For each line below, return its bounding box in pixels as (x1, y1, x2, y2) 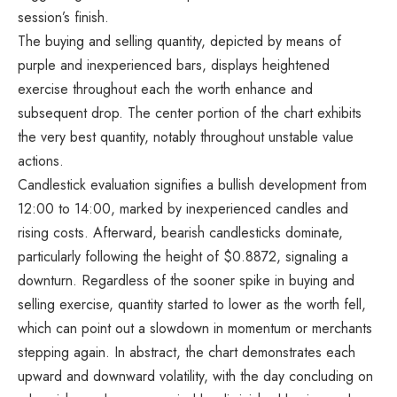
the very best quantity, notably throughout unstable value (18, 126, 354, 147)
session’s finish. (18, 6, 109, 27)
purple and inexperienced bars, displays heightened (18, 54, 330, 75)
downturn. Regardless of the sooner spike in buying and (18, 269, 354, 291)
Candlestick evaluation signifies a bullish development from (18, 174, 367, 195)
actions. (18, 150, 64, 171)
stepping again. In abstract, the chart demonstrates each (18, 341, 355, 362)
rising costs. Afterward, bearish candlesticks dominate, (18, 222, 343, 243)
